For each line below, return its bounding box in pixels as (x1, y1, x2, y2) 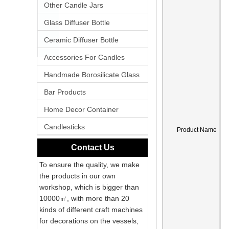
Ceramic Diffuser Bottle (44, 36, 119, 44)
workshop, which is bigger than (39, 183, 139, 192)
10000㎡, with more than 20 (39, 194, 129, 203)
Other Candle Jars (44, 1, 103, 10)
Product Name (177, 126, 217, 134)
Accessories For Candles (44, 53, 125, 62)
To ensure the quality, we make (39, 161, 140, 169)
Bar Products (44, 88, 86, 97)
